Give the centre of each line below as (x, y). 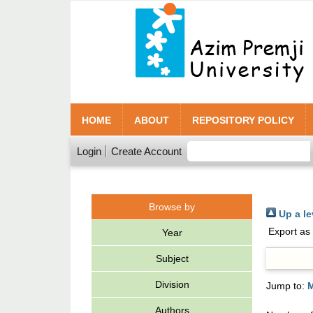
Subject (172, 259)
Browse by (172, 207)
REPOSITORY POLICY (243, 120)
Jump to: (287, 286)
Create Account (146, 151)
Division (172, 284)
